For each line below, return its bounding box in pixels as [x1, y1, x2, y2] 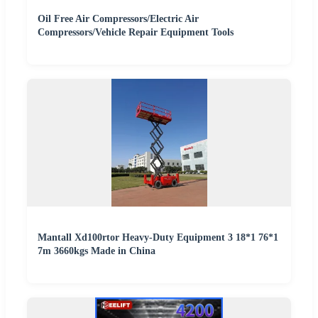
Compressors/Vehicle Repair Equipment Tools [38, 26, 234, 38]
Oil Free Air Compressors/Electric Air [38, 13, 199, 24]
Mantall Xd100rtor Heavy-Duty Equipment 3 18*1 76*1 [38, 231, 278, 243]
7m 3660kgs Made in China [38, 245, 155, 256]
